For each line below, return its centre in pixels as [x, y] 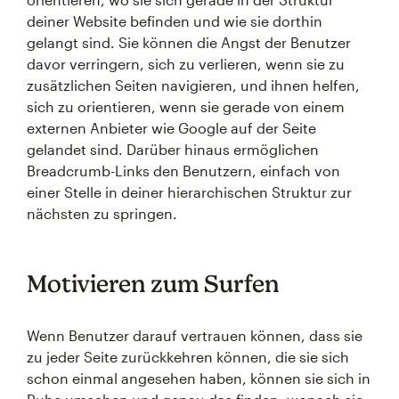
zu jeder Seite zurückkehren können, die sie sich [188, 357]
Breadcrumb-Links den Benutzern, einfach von [183, 171]
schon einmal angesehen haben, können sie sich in [199, 378]
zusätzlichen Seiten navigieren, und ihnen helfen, [193, 85]
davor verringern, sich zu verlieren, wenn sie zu [186, 64]
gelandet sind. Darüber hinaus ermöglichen [173, 149]
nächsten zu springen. [102, 213]
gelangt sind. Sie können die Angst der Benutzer [189, 42]
